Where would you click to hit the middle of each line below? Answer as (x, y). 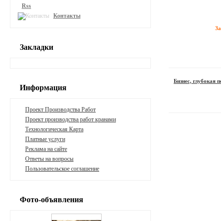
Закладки (37, 47)
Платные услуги (45, 139)
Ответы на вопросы (49, 159)
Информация (43, 88)
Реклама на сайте (46, 149)
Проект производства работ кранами (71, 119)
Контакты (67, 16)
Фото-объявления (52, 200)
